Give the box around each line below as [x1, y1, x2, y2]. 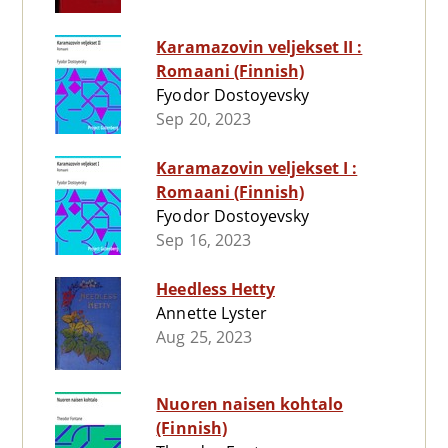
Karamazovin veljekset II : [156, 36, 363, 59]
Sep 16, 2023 [156, 229, 251, 252]
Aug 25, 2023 [156, 326, 252, 349]
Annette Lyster [156, 302, 267, 325]
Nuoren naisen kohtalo [156, 393, 344, 416]
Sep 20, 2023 [156, 108, 251, 131]
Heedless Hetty [156, 278, 275, 301]
